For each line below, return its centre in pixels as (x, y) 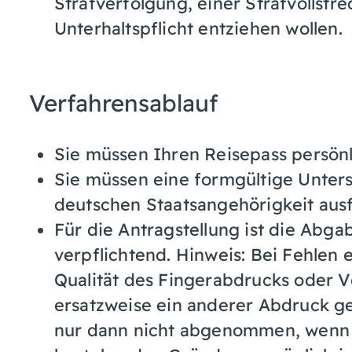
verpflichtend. (115, 254)
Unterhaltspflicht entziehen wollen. (198, 27)
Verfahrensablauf (123, 102)
